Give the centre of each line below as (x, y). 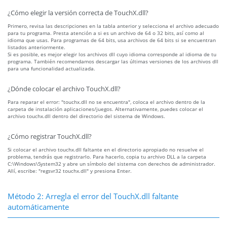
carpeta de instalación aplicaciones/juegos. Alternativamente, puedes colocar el (105, 109)
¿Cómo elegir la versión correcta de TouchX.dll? (78, 13)
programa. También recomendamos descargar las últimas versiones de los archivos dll (113, 62)
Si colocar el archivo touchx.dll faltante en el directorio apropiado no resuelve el (106, 150)
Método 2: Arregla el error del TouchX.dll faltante (93, 196)
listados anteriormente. (36, 47)
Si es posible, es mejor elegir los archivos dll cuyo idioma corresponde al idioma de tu (112, 54)
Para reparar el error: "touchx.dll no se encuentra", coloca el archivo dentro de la (106, 102)
